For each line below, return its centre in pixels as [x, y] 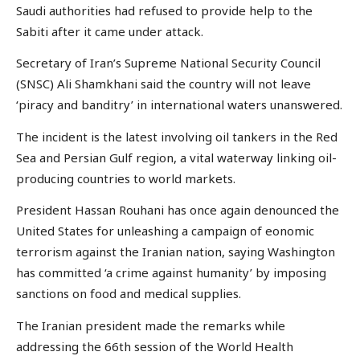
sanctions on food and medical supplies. [129, 294]
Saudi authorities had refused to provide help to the [164, 10]
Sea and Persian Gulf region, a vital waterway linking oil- [176, 157]
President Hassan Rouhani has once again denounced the [178, 210]
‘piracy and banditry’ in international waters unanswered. [179, 105]
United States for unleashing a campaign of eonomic [165, 231]
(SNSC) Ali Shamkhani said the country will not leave [164, 84]
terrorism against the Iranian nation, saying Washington [176, 252]
